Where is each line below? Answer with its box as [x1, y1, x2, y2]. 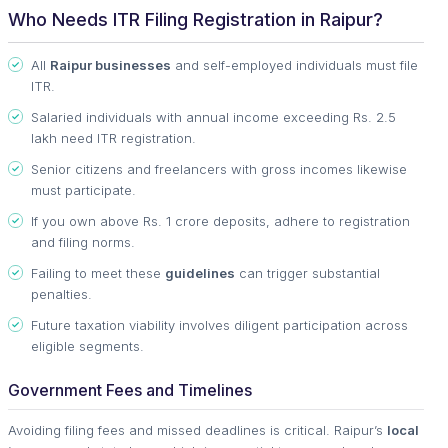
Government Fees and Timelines [8, 379, 252, 400]
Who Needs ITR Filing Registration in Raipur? [8, 8, 383, 30]
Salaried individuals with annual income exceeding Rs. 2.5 [31, 108, 396, 125]
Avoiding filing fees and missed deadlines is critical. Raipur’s [8, 421, 387, 438]
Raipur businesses [50, 56, 171, 73]
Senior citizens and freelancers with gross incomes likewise [31, 160, 407, 177]
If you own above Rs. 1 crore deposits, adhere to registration [31, 212, 410, 229]
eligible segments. [31, 337, 144, 354]
